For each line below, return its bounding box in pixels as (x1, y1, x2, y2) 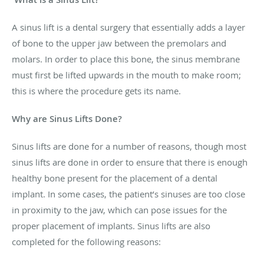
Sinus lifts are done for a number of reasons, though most (12, 140, 246, 153)
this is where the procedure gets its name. (12, 85, 181, 97)
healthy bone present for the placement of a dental (12, 172, 217, 184)
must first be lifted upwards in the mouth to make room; (12, 69, 241, 81)
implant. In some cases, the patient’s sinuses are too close (12, 188, 245, 200)
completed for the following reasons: (12, 236, 161, 248)
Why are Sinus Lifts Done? (12, 113, 122, 126)
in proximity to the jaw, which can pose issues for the (12, 204, 227, 216)
